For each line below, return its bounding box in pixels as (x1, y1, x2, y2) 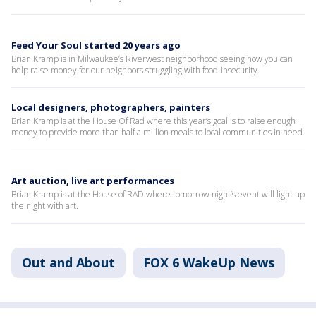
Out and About (22, 254, 115, 271)
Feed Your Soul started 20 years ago (11, 39, 181, 51)
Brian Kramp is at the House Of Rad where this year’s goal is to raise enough (11, 115, 296, 127)
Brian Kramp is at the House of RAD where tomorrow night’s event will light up (11, 188, 305, 200)
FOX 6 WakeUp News (143, 254, 274, 271)
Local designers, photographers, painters (11, 101, 210, 114)
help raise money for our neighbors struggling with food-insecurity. (11, 64, 260, 76)
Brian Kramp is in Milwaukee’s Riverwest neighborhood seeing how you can (11, 53, 293, 65)
